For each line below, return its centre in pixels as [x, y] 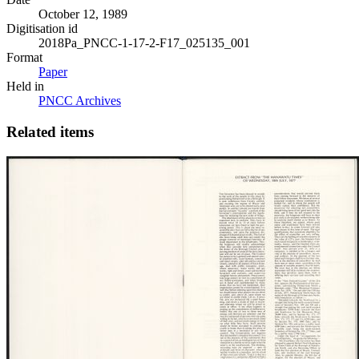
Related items [50, 132]
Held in [25, 87]
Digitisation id [42, 29]
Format [24, 58]
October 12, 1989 [83, 14]
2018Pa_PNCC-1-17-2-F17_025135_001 [144, 43]
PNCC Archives [80, 101]
